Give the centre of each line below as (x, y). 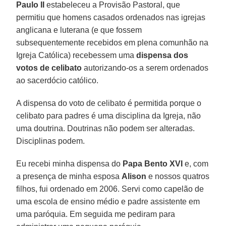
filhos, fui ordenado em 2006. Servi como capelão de (110, 189)
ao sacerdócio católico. (58, 80)
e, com (196, 163)
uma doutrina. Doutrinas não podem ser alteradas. (106, 128)
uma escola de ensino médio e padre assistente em (108, 201)
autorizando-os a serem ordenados (145, 68)
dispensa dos (161, 55)
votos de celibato (49, 68)
